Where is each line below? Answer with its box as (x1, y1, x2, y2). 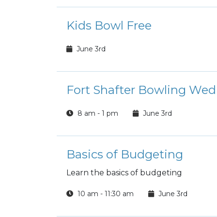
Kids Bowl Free (66, 18, 152, 32)
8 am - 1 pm (76, 109, 118, 118)
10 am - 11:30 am (76, 189, 134, 198)
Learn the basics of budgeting (66, 168, 182, 177)
